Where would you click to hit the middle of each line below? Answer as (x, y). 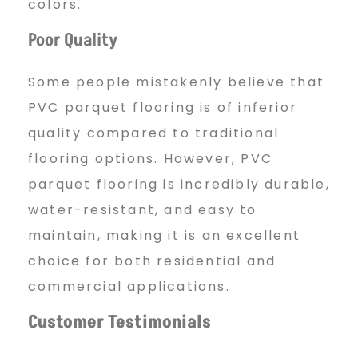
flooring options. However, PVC (150, 158)
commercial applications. (129, 286)
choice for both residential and (152, 261)
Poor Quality (73, 40)
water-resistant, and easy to (143, 209)
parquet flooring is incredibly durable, (179, 184)
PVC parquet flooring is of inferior (163, 107)
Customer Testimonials (119, 322)
